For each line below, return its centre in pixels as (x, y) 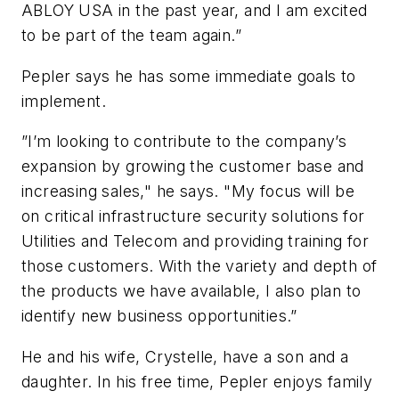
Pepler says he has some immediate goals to (189, 76)
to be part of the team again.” (131, 36)
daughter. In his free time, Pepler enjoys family (197, 381)
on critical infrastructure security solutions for (193, 216)
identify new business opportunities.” (159, 316)
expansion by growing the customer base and (193, 167)
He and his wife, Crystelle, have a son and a (185, 356)
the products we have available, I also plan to (191, 291)
